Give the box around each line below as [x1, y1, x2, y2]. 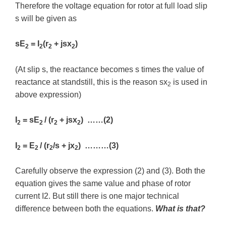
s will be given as [15, 14, 77, 23]
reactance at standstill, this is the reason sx [15, 77, 167, 86]
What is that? [155, 204, 205, 213]
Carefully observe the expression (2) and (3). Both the [15, 166, 205, 176]
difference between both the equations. [15, 204, 155, 213]
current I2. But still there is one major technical [15, 192, 179, 201]
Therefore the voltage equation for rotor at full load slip [15, 1, 207, 10]
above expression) [15, 90, 81, 99]
